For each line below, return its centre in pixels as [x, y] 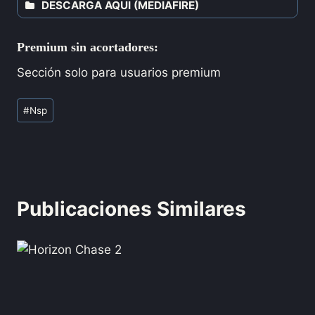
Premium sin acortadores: [88, 47]
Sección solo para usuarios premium [119, 72]
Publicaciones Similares [131, 209]
